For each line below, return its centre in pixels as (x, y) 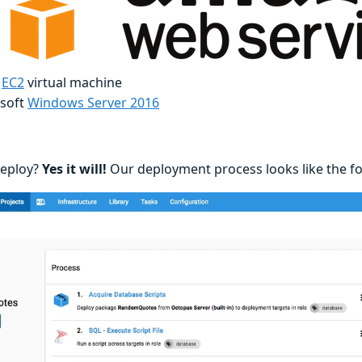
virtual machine (73, 82)
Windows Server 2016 (93, 102)
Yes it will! (74, 168)
